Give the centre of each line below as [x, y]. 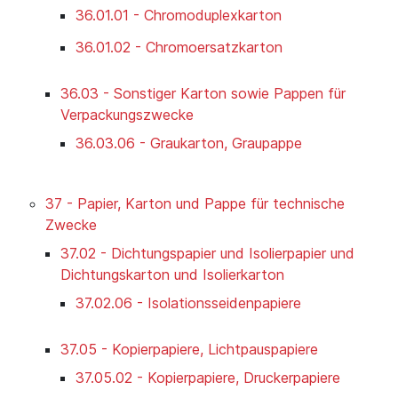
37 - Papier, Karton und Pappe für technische [195, 204]
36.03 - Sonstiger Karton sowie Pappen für [203, 94]
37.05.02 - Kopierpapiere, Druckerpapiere [208, 378]
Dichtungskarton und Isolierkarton [172, 275]
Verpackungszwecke [127, 115]
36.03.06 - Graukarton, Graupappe [189, 143]
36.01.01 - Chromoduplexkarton [179, 16]
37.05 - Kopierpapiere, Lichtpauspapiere [189, 350]
